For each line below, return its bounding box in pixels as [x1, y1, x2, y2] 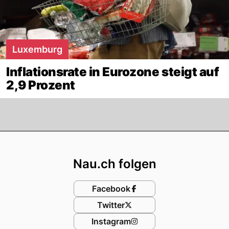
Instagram [91, 216, 131, 226]
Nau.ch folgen [73, 156, 156, 171]
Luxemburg [12, 43, 62, 55]
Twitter [97, 199, 125, 210]
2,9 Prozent [6, 77, 75, 93]
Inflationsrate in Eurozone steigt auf [6, 64, 219, 79]
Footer [113, 130, 165, 151]
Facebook [91, 183, 130, 194]
